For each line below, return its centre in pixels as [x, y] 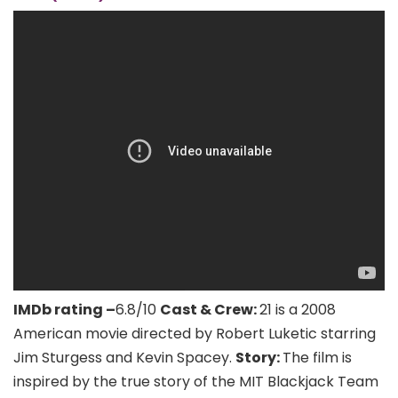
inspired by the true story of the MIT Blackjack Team [196, 381]
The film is [317, 357]
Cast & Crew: [210, 309]
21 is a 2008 [298, 309]
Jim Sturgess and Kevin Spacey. [124, 357]
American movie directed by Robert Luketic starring [195, 333]
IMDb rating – [64, 309]
